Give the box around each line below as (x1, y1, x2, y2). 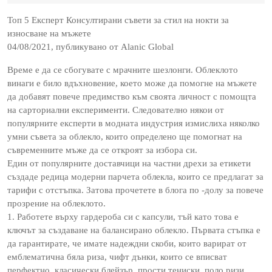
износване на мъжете (7, 29, 91, 38)
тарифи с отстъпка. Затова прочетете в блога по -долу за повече (7, 185, 263, 195)
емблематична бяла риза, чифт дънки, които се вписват (7, 252, 227, 262)
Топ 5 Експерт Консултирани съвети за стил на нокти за (7, 15, 229, 25)
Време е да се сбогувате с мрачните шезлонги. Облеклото (7, 65, 238, 75)
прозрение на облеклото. (7, 199, 106, 208)
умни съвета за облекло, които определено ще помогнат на (7, 132, 242, 141)
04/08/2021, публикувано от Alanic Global (7, 42, 174, 52)
